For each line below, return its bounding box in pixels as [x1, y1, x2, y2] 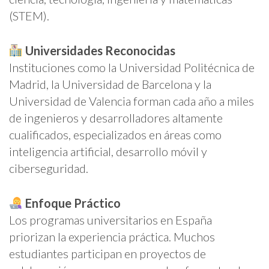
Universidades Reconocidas [25, 43, 175, 58]
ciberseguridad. [9, 160, 88, 175]
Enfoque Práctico [25, 195, 121, 210]
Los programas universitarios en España [9, 212, 212, 227]
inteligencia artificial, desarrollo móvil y [9, 144, 207, 159]
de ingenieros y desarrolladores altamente [9, 110, 223, 125]
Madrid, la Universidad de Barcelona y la [9, 76, 211, 91]
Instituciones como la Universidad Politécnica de [9, 59, 255, 74]
